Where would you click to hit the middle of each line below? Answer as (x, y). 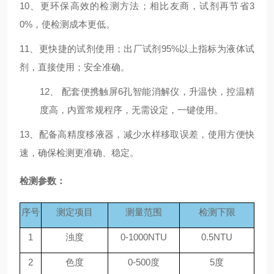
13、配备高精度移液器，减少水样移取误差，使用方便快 (137, 134)
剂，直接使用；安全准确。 (75, 67)
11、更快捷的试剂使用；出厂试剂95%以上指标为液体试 (137, 49)
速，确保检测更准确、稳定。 (79, 153)
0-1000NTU (144, 237)
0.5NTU (217, 237)
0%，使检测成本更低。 (67, 24)
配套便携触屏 (90, 91)
